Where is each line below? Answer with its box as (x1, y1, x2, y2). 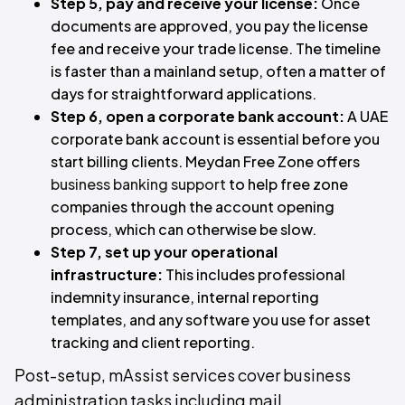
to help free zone (226, 174, 348, 193)
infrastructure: (51, 265, 163, 284)
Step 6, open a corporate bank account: (51, 107, 344, 126)
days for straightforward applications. (51, 84, 316, 103)
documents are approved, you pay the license (51, 16, 368, 35)
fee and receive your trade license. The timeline (51, 39, 381, 58)
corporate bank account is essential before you (51, 129, 380, 148)
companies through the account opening (51, 197, 334, 216)
